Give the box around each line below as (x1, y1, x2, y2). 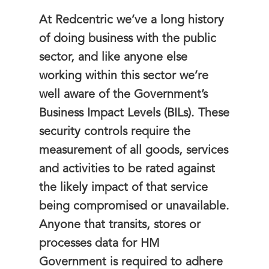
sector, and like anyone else (39, 52, 187, 64)
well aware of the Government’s (39, 89, 208, 101)
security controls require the (39, 126, 190, 138)
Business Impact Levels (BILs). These (39, 107, 229, 119)
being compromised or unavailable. (39, 201, 229, 213)
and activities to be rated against (39, 163, 215, 175)
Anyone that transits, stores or (39, 219, 201, 231)
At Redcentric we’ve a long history (39, 14, 224, 26)
